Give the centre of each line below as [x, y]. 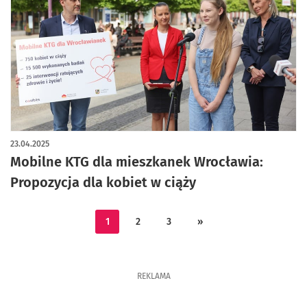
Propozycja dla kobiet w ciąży [103, 182]
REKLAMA [153, 276]
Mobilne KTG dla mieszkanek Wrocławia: [137, 162]
